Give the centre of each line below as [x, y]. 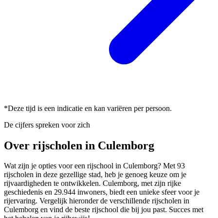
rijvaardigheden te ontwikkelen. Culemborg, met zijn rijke [92, 183]
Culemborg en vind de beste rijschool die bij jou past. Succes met [104, 210]
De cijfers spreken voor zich [47, 125]
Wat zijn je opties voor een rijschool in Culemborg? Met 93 [94, 166]
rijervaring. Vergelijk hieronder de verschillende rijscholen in [97, 201]
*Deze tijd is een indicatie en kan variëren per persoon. [88, 108]
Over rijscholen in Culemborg [79, 145]
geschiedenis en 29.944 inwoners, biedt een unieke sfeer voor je [102, 192]
